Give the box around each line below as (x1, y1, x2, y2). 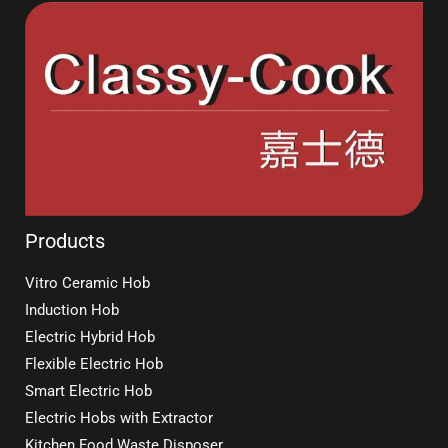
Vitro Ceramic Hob (25, 274, 150, 293)
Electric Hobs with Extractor (25, 409, 213, 428)
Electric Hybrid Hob (25, 328, 155, 347)
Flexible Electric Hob (25, 355, 163, 374)
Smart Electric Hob (25, 382, 152, 401)
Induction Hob (25, 301, 119, 320)
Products (25, 229, 105, 254)
